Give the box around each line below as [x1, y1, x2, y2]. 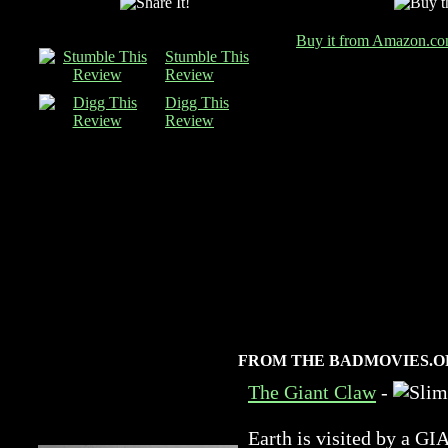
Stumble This [165, 48, 249, 65]
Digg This [165, 94, 229, 111]
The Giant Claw [248, 381, 376, 403]
